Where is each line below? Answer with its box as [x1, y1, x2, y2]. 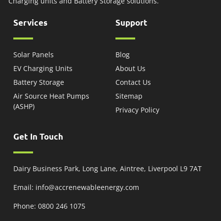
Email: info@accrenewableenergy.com [13, 182, 139, 192]
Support [115, 17, 147, 28]
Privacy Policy [115, 105, 159, 114]
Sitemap [115, 91, 143, 101]
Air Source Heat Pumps [13, 91, 89, 101]
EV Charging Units [13, 63, 73, 73]
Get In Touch [13, 131, 63, 142]
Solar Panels [13, 49, 54, 59]
